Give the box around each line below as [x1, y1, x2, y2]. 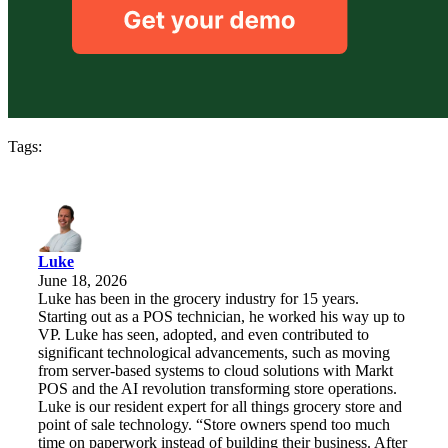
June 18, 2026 [38, 272, 127, 290]
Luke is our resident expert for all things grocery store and [38, 398, 402, 416]
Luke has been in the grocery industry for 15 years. [38, 290, 359, 308]
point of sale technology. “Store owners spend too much [38, 416, 390, 434]
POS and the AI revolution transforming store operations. [38, 380, 397, 398]
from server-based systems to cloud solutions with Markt [38, 362, 393, 380]
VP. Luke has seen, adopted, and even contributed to [38, 326, 369, 344]
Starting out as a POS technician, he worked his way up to [38, 308, 405, 326]
